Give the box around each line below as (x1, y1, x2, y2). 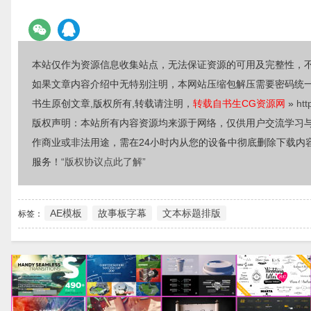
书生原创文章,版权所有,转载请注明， (32, 98, 193, 109)
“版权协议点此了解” (61, 156, 146, 167)
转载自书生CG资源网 (193, 98, 285, 109)
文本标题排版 (162, 208, 221, 219)
